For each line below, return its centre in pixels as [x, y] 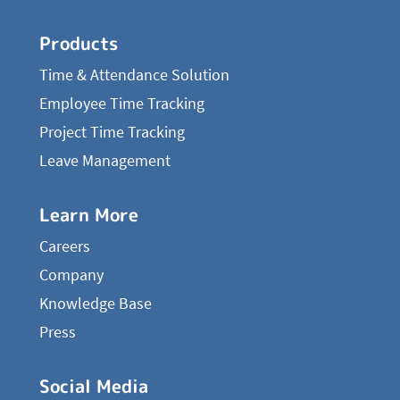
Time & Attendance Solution [134, 75]
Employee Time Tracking [122, 104]
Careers [65, 246]
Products [79, 43]
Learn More [89, 215]
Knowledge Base [96, 304]
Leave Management [105, 161]
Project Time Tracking [112, 132]
